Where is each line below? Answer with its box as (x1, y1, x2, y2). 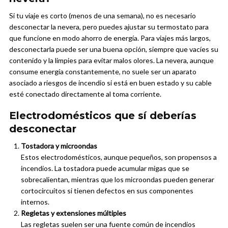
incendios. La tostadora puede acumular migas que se (21, 164, 189, 173)
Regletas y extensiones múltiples (21, 209, 126, 218)
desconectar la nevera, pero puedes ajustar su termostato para (9, 22, 209, 32)
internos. (21, 197, 49, 207)
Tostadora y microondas (21, 141, 97, 151)
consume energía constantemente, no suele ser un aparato (9, 67, 196, 76)
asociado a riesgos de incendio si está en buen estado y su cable (9, 78, 212, 88)
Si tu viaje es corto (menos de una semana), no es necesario (9, 11, 196, 20)
